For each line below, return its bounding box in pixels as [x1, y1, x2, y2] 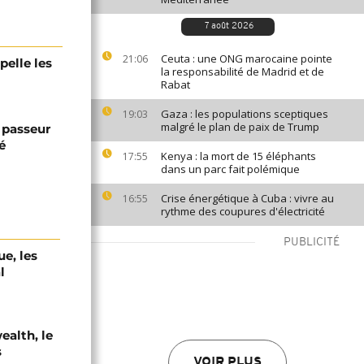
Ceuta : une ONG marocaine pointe [161, 51, 332, 66]
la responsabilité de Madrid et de [161, 64, 324, 79]
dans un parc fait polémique [161, 162, 300, 176]
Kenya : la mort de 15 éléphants [161, 149, 316, 163]
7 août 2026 [204, 22, 253, 31]
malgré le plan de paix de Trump [161, 119, 319, 134]
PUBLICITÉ [284, 236, 340, 249]
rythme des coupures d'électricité [161, 204, 325, 219]
